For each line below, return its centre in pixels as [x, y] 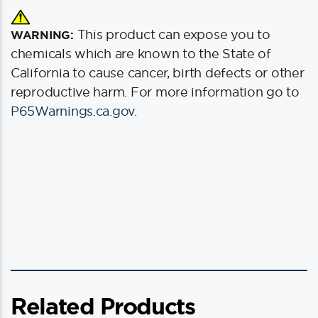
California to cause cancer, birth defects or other [158, 73]
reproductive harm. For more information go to [155, 92]
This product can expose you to [172, 34]
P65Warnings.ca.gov [73, 111]
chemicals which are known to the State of [141, 54]
